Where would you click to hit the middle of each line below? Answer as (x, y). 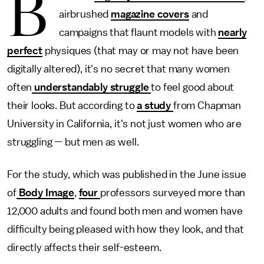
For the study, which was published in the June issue (127, 174)
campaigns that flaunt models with (138, 32)
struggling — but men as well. (74, 142)
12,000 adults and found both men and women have (125, 211)
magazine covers (150, 14)
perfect (25, 51)
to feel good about (193, 87)
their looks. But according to (72, 105)
